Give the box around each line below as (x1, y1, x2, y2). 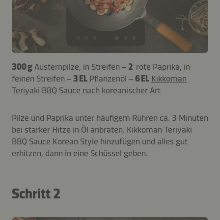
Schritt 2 (12, 186, 60, 202)
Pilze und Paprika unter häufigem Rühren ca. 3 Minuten (12, 112, 208, 124)
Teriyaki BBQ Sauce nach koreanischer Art (12, 85, 161, 96)
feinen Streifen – (12, 73, 73, 84)
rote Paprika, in (136, 61, 190, 73)
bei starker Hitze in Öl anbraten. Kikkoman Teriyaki (12, 124, 192, 136)
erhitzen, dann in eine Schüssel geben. (12, 148, 148, 159)
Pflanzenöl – (89, 73, 135, 84)
